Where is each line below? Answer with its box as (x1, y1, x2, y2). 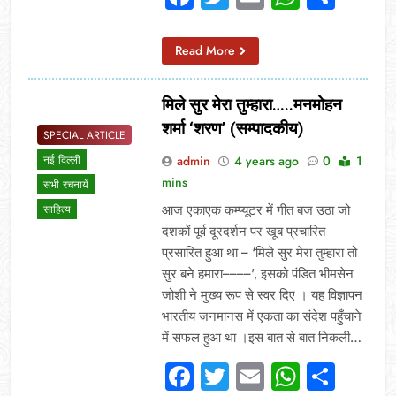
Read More (174, 41, 235, 59)
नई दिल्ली (43, 152, 80, 169)
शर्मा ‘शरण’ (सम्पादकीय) (161, 118, 304, 139)
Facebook (193, 358, 325, 393)
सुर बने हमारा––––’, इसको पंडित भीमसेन (161, 264, 354, 282)
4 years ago (233, 151, 299, 170)
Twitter (228, 358, 321, 393)
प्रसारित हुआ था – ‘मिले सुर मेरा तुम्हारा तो (161, 243, 357, 261)
